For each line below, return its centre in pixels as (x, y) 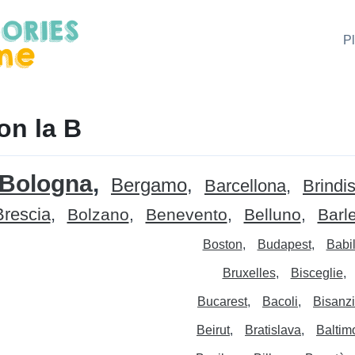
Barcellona (245, 186)
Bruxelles (249, 273)
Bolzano (98, 215)
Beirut (213, 330)
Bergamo (149, 185)
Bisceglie (317, 273)
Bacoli (280, 302)
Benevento (186, 215)
